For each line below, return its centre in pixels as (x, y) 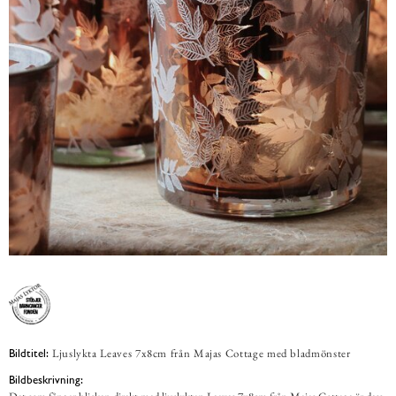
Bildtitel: (29, 353)
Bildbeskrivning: (46, 380)
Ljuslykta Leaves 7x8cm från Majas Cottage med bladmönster (202, 353)
